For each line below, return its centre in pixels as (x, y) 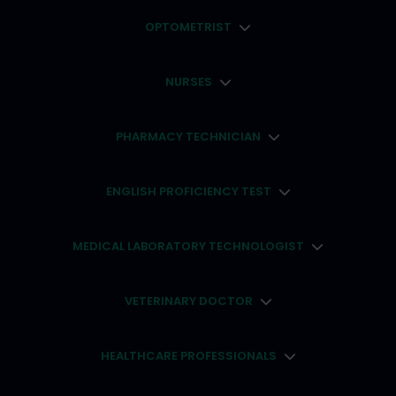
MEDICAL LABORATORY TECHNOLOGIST (188, 246)
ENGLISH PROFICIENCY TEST (188, 191)
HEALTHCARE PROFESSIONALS (188, 356)
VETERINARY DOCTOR (188, 301)
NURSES (188, 82)
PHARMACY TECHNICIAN (188, 137)
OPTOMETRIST (188, 27)
